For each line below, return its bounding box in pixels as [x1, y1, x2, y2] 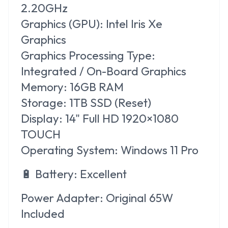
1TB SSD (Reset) [67, 95, 151, 110]
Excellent [77, 166, 127, 181]
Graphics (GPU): [21, 16, 103, 31]
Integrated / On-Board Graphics [21, 63, 186, 78]
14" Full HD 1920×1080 [63, 110, 179, 126]
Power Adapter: [21, 190, 103, 205]
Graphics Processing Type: [21, 47, 155, 63]
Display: [21, 110, 63, 126]
